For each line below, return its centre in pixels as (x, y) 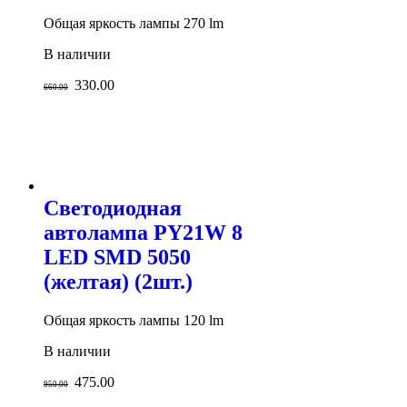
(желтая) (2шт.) (118, 282)
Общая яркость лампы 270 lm (134, 24)
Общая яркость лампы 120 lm (134, 320)
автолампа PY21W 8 (143, 233)
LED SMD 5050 (117, 258)
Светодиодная (113, 208)
